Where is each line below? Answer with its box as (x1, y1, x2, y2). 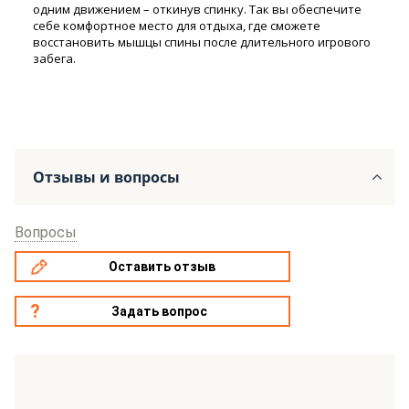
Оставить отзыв (108, 258, 215, 274)
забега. (33, 49, 76, 67)
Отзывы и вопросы (33, 166, 180, 187)
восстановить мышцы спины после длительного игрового (33, 33, 371, 50)
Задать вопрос (111, 303, 208, 319)
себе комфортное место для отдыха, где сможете (33, 16, 320, 34)
